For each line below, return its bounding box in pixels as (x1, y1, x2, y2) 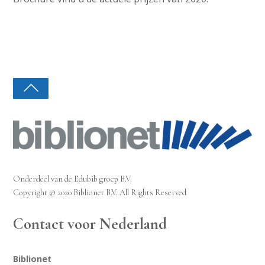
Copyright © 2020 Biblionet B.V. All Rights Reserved (13, 187, 187, 198)
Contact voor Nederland (13, 214, 167, 234)
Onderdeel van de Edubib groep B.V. (13, 173, 132, 184)
